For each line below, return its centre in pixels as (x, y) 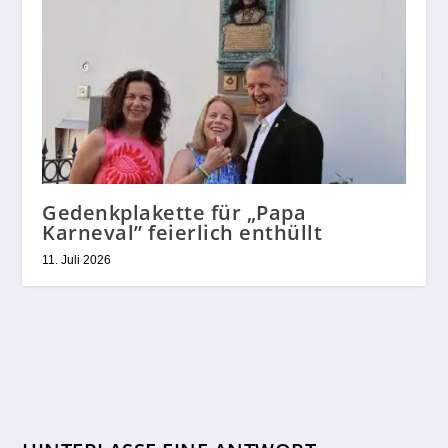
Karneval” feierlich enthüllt (182, 233)
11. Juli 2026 (77, 260)
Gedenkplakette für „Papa (174, 213)
